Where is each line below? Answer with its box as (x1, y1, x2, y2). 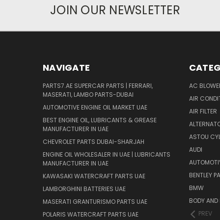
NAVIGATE (43, 61, 90, 74)
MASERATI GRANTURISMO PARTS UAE (43, 197, 147, 206)
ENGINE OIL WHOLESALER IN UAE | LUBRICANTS (43, 150, 170, 159)
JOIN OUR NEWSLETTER (50, 2, 180, 19)
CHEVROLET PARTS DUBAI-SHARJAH (43, 137, 144, 146)
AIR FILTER (189, 107, 217, 116)
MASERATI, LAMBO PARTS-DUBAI (43, 90, 134, 99)
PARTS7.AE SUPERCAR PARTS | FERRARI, (43, 82, 153, 90)
